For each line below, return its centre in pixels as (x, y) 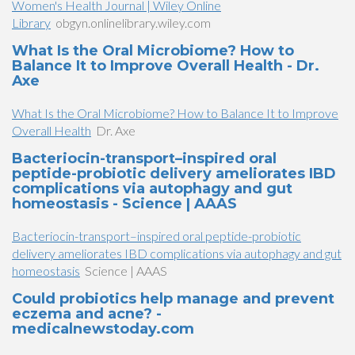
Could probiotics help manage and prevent (173, 299)
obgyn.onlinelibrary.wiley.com (133, 23)
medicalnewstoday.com (103, 329)
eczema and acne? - (87, 314)
